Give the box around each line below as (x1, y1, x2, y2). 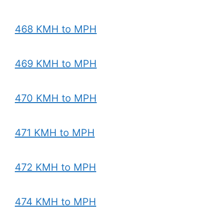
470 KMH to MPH (15, 92, 97, 104)
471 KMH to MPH (15, 127, 95, 139)
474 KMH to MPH (15, 196, 96, 208)
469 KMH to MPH (15, 58, 97, 70)
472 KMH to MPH (15, 161, 96, 173)
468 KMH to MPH (15, 23, 97, 35)
